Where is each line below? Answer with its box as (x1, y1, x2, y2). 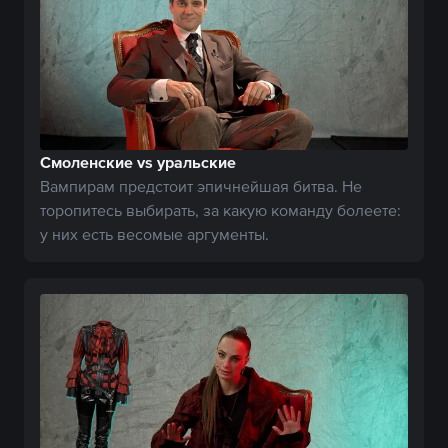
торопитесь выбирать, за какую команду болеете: (40, 201, 401, 220)
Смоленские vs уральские (40, 153, 236, 172)
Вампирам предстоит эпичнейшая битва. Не (40, 177, 362, 196)
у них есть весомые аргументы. (40, 225, 269, 244)
